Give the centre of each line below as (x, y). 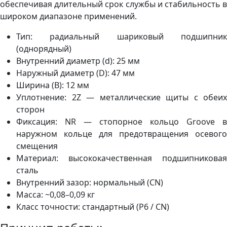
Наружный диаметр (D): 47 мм (75, 73)
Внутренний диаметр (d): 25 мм (78, 61)
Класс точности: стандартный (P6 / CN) (93, 207)
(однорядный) (44, 49)
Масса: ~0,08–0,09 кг (55, 195)
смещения (37, 146)
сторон (30, 110)
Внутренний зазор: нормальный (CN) (90, 183)
